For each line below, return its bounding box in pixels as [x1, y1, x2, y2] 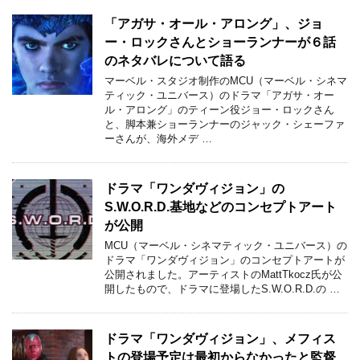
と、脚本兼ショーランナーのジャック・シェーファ [104, 118, 345, 129]
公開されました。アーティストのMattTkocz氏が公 [104, 268, 342, 280]
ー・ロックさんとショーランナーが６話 [104, 35, 336, 48]
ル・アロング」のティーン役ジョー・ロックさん [104, 104, 334, 115]
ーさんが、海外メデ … [104, 133, 212, 144]
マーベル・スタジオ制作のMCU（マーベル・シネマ [104, 75, 347, 86]
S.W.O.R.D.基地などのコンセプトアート [104, 199, 337, 213]
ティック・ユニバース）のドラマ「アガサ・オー [104, 89, 334, 100]
